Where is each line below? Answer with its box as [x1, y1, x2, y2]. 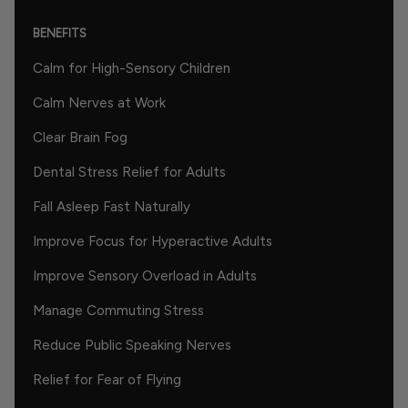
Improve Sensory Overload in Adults [33, 267, 257, 284]
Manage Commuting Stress [33, 301, 204, 319]
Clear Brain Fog [33, 128, 127, 146]
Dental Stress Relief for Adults [33, 163, 226, 180]
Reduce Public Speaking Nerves [33, 336, 231, 353]
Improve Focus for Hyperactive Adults [33, 232, 272, 250]
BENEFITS [33, 25, 87, 40]
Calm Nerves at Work [33, 94, 166, 111]
